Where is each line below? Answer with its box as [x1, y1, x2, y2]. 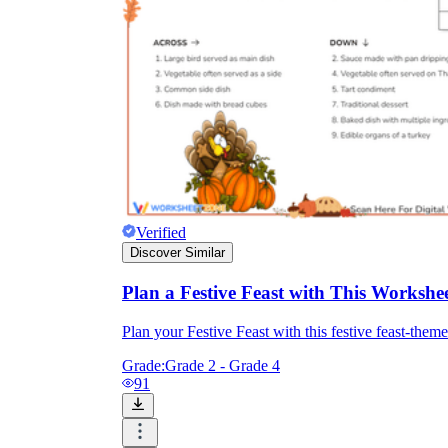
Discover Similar [130, 245, 225, 261]
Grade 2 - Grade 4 [165, 356, 280, 374]
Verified [136, 224, 186, 242]
